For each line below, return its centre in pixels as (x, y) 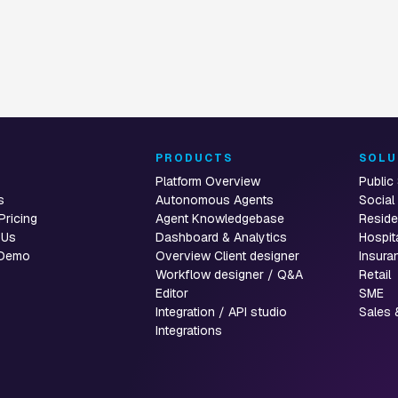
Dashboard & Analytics (221, 237)
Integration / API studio (221, 312)
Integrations (188, 330)
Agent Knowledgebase (219, 219)
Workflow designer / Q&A (229, 275)
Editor (171, 293)
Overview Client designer (227, 256)
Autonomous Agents (214, 200)
